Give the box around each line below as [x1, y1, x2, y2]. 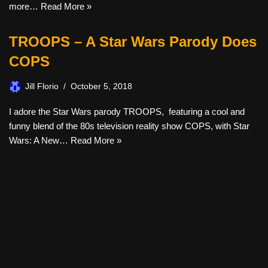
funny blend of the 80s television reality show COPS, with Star [9, 121, 249, 131]
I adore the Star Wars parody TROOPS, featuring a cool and [9, 106, 245, 117]
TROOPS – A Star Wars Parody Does [9, 33, 257, 50]
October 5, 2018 [71, 82, 132, 91]
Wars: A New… [9, 135, 71, 145]
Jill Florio [25, 82, 59, 91]
